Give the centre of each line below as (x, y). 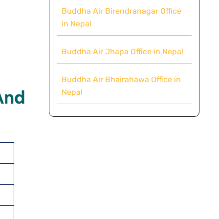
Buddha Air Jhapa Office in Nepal (122, 51)
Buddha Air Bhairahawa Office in (121, 79)
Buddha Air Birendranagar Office (121, 11)
